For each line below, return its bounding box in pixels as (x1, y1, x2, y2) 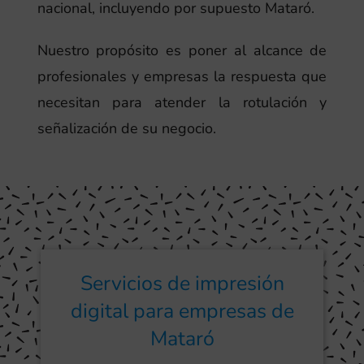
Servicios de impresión (80, 270, 284, 298)
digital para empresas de (70, 297, 294, 326)
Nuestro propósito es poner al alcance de (37, 40, 327, 60)
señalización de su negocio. (37, 118, 216, 138)
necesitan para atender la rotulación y (37, 92, 327, 112)
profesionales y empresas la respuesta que (37, 66, 327, 86)
